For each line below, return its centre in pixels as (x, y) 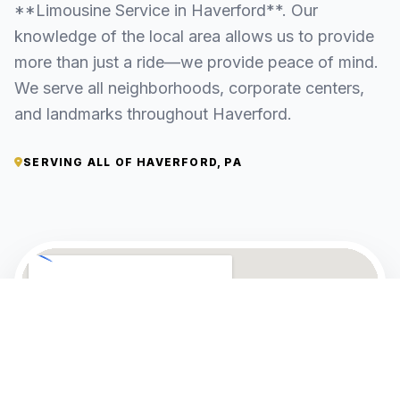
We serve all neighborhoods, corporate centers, (189, 88)
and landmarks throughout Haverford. (153, 114)
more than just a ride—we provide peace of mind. (196, 62)
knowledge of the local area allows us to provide (194, 37)
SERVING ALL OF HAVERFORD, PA (133, 162)
